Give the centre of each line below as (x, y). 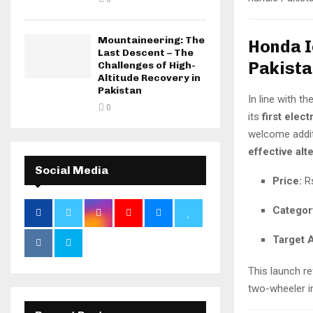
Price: (287, 181)
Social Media (72, 170)
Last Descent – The (146, 53)
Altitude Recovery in (149, 78)
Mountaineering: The (151, 40)
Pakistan (120, 90)
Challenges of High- (147, 65)
